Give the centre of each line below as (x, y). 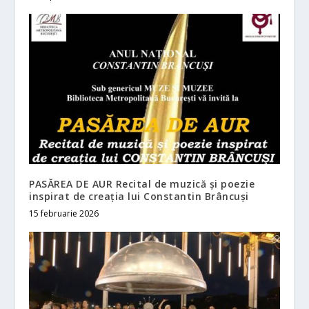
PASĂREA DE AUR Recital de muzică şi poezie (142, 183)
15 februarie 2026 (64, 213)
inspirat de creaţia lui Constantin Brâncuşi (139, 196)
